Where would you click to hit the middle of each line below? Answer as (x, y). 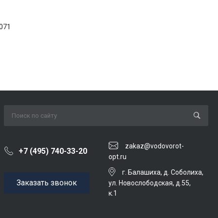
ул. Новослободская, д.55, (150, 183)
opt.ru (118, 157)
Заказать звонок (47, 182)
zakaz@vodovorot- (154, 146)
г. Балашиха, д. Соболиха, (163, 172)
